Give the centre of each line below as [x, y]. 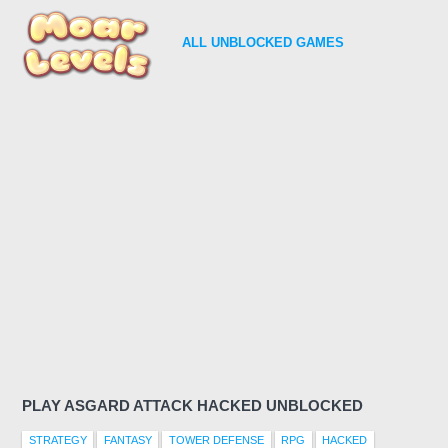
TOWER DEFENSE [216, 439]
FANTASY [127, 439]
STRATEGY [57, 439]
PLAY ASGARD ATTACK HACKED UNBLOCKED [192, 405]
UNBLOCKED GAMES [275, 42]
